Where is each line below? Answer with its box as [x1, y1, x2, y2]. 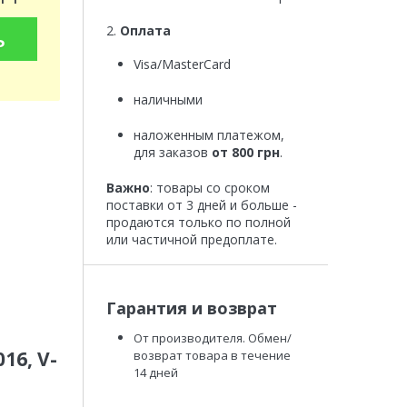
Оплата [119, 22, 171, 39]
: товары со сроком [149, 179, 270, 196]
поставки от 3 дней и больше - [105, 196, 297, 213]
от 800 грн [211, 144, 280, 161]
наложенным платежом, [133, 126, 284, 144]
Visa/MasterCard [133, 55, 231, 73]
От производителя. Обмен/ [133, 330, 292, 346]
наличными [133, 91, 203, 108]
